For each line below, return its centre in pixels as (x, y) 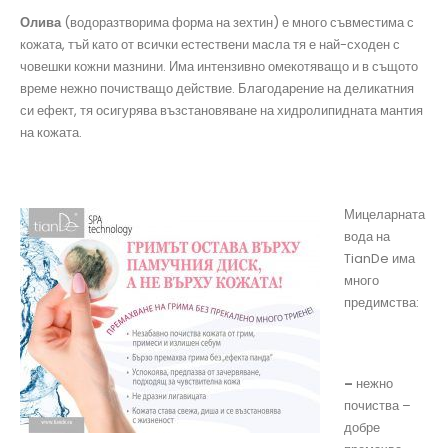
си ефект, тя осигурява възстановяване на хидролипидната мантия (221, 111)
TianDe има (379, 258)
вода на (367, 236)
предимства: (381, 302)
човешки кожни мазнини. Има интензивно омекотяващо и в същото (219, 67)
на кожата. (51, 133)
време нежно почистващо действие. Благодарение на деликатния (217, 89)
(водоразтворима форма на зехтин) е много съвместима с (237, 23)
